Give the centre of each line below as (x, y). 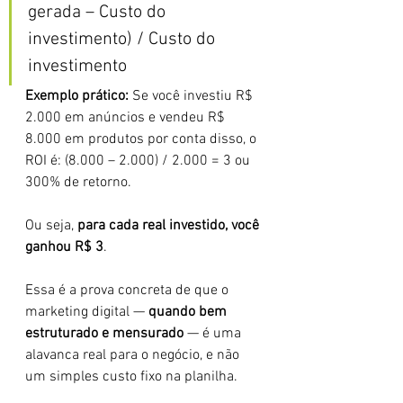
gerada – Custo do (99, 13)
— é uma (214, 334)
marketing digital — (87, 312)
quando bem (189, 312)
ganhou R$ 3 (64, 247)
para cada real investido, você (170, 226)
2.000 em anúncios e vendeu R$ (127, 118)
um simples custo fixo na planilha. (131, 377)
